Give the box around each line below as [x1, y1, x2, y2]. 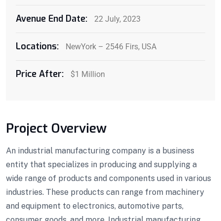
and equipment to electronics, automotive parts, [6, 201, 184, 211]
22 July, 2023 [92, 14, 141, 24]
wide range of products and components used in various [6, 173, 211, 183]
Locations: [16, 40, 59, 52]
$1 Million [69, 69, 105, 79]
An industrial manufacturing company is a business [6, 146, 194, 155]
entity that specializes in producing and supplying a [6, 159, 197, 169]
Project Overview [6, 119, 107, 137]
